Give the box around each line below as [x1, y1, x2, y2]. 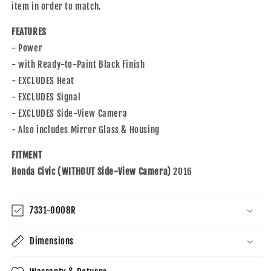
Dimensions [30, 235, 74, 247]
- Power [11, 42, 43, 54]
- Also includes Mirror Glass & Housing [11, 123, 160, 135]
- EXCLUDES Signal [11, 91, 81, 103]
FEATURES [11, 25, 47, 38]
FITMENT [11, 149, 42, 161]
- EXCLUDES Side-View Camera [11, 107, 128, 119]
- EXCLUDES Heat [11, 74, 74, 87]
